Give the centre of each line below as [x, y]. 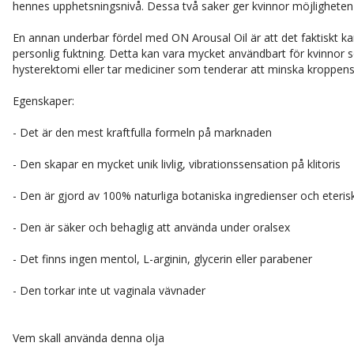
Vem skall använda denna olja [88, 338]
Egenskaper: [43, 101]
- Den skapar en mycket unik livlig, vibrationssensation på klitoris [177, 164]
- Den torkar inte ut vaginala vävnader [109, 290]
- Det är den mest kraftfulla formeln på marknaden [142, 132]
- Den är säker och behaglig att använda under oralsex [151, 227]
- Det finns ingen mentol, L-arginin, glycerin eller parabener [162, 259]
